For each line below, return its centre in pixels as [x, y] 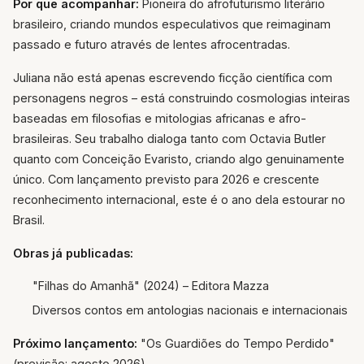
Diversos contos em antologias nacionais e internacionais [190, 310]
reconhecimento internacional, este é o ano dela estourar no [179, 200]
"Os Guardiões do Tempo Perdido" [236, 343]
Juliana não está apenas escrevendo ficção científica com [173, 78]
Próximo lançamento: [75, 343]
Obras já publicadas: [73, 253]
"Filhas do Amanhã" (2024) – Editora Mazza [151, 286]
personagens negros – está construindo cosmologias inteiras [182, 98]
